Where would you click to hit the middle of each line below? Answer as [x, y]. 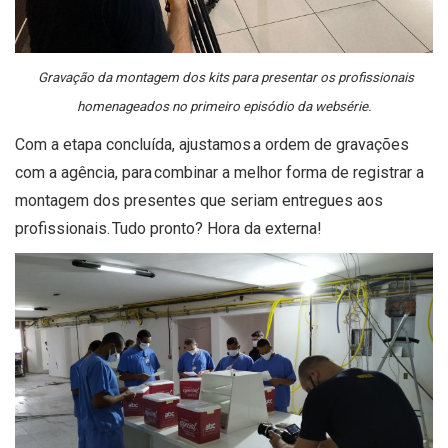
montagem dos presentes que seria [140, 200]
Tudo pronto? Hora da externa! [219, 228]
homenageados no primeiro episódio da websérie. [224, 106]
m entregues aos [324, 200]
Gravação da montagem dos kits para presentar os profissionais [224, 77]
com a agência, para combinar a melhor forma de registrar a [219, 172]
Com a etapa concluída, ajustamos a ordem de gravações [212, 144]
